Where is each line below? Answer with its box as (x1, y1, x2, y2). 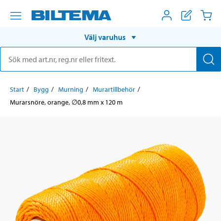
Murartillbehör (93, 84, 135, 94)
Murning (58, 84, 83, 94)
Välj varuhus (84, 32, 126, 42)
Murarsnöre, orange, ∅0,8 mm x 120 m (10, 97, 123, 107)
